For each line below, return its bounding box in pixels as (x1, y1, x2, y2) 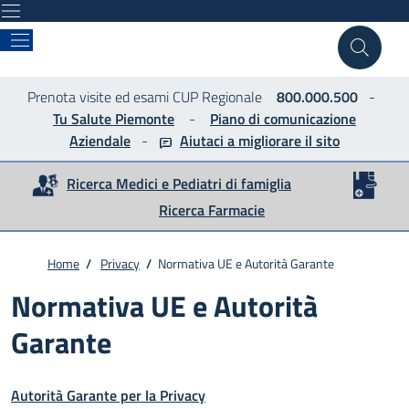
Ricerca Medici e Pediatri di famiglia (67, 173, 291, 194)
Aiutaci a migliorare (180, 130, 301, 152)
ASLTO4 (35, 35, 96, 64)
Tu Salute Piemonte (53, 108, 174, 130)
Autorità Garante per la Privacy (11, 384, 205, 406)
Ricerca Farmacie (159, 199, 265, 221)
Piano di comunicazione (210, 108, 356, 130)
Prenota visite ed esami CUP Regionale (26, 86, 277, 108)
